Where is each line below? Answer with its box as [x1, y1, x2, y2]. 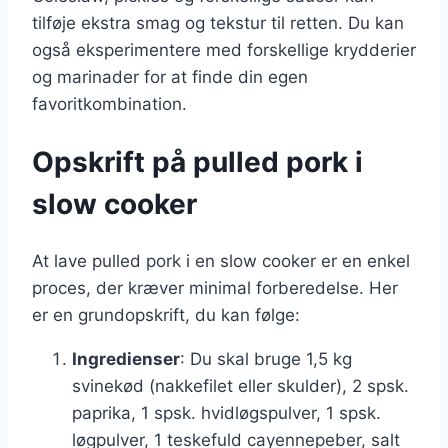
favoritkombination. [32, 93, 187, 114]
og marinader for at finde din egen [32, 66, 308, 87]
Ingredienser [72, 348, 180, 369]
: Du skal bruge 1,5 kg [180, 348, 352, 369]
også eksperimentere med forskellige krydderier [32, 39, 416, 60]
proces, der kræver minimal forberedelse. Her [32, 277, 398, 298]
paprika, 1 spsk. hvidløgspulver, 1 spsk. [72, 402, 381, 423]
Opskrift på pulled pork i [32, 144, 363, 179]
